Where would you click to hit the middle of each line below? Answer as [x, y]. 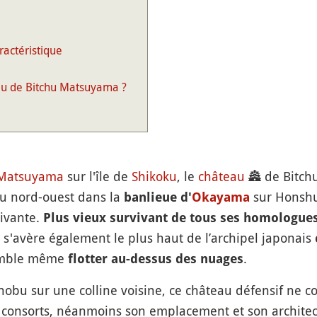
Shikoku [154, 176]
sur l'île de [97, 176]
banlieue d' [157, 197]
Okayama [220, 197]
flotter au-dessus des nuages [155, 259]
